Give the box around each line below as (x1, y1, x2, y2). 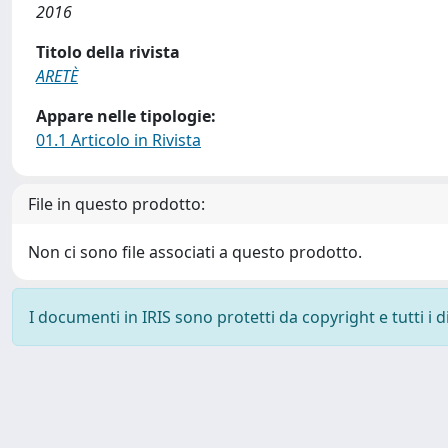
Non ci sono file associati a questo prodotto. (28, 241, 362, 263)
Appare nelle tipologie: (36, 105, 216, 127)
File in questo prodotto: (28, 193, 205, 215)
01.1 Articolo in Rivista (36, 129, 201, 151)
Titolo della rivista (36, 41, 180, 63)
